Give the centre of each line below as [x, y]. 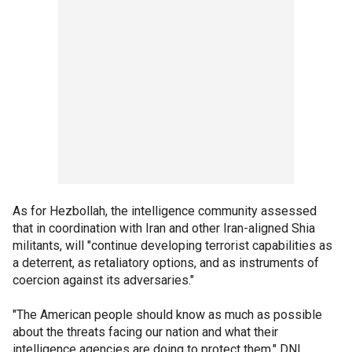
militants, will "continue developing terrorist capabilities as [172, 245]
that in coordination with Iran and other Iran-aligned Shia [164, 228]
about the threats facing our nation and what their [145, 332]
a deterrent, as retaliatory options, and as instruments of [166, 262]
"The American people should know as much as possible [167, 314]
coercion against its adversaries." [103, 280]
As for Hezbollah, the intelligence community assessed [165, 211]
